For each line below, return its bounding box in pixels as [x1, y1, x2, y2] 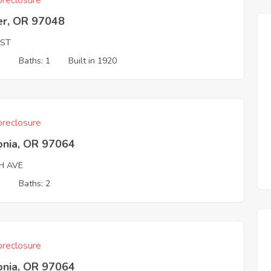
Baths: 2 [19, 178, 51, 189]
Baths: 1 [19, 55, 51, 67]
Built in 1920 [68, 55, 117, 67]
